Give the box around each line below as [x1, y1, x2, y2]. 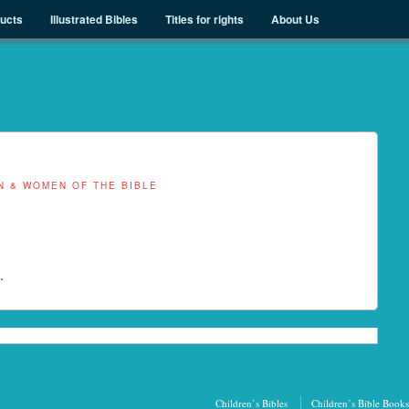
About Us [271, 11, 320, 27]
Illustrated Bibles [50, 11, 138, 27]
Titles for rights [165, 11, 244, 27]
